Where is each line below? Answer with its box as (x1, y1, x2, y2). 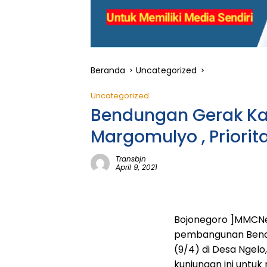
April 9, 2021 (116, 162, 157, 172)
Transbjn (116, 154, 146, 164)
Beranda (91, 64, 125, 76)
